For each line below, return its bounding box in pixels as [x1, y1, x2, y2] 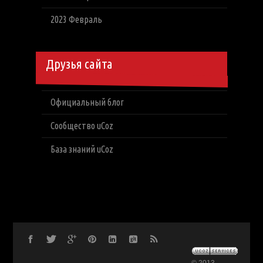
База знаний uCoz [50, 144, 113, 154]
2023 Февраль [50, 14, 102, 25]
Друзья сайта [45, 56, 113, 71]
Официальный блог [50, 97, 124, 107]
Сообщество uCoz [50, 120, 113, 131]
